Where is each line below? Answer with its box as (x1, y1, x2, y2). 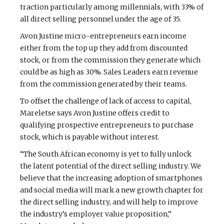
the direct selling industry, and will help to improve (20, 197, 198, 206)
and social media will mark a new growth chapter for (20, 185, 203, 194)
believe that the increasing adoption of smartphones (20, 173, 202, 182)
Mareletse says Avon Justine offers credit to (20, 108, 169, 117)
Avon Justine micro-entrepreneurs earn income (20, 31, 186, 40)
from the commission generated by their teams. (20, 79, 188, 88)
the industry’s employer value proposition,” (20, 209, 171, 218)
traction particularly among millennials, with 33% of (20, 2, 203, 11)
